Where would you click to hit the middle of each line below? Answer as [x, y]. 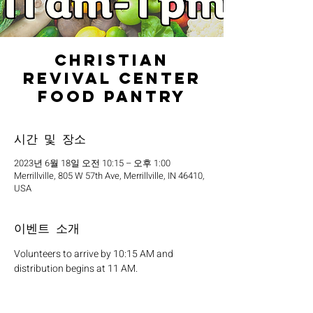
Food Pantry [112, 96]
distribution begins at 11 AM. [76, 269]
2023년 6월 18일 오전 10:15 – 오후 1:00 [92, 163]
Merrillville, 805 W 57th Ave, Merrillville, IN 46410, [109, 176]
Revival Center [112, 78]
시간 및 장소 [50, 138]
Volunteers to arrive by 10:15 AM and [95, 254]
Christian [112, 60]
